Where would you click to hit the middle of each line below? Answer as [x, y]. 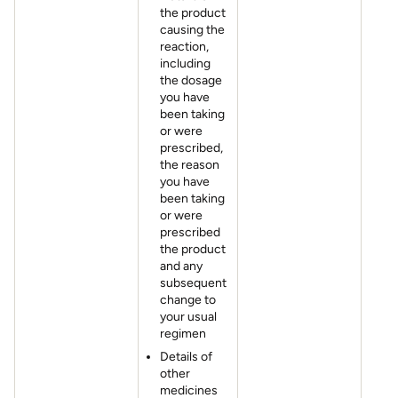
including [185, 64]
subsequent [193, 283]
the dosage [191, 80]
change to [188, 300]
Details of [186, 357]
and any [181, 266]
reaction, [184, 47]
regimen [183, 334]
